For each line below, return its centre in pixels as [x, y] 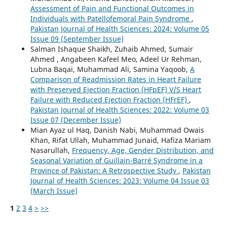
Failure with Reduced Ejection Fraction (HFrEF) [109, 99]
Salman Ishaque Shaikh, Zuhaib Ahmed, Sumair [111, 49]
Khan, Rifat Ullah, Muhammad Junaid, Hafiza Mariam [120, 140]
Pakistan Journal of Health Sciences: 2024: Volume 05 [120, 28]
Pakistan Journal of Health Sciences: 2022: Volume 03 [120, 109]
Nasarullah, [51, 150]
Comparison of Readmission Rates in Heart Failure [116, 79]
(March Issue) [54, 191]
